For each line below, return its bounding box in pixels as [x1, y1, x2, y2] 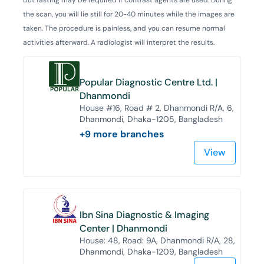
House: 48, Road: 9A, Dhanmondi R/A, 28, [79, 235, 235, 246]
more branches [91, 127, 165, 140]
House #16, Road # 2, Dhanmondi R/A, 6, [80, 102, 235, 113]
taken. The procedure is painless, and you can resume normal [23, 23, 225, 33]
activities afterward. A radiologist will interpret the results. [23, 37, 214, 47]
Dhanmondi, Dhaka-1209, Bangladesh [79, 246, 223, 257]
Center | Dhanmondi [79, 222, 167, 235]
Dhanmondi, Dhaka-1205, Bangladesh [80, 113, 223, 124]
